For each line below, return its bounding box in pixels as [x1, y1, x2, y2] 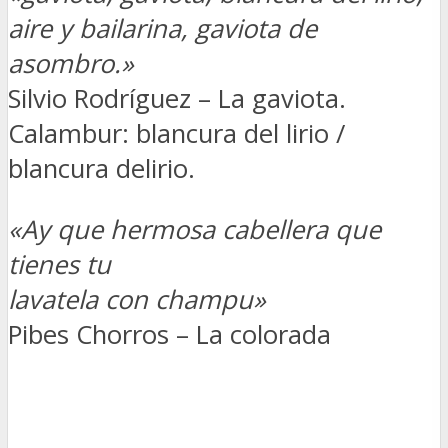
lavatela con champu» [8, 281, 266, 317]
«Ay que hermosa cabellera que [8, 211, 381, 247]
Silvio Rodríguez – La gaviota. [8, 81, 346, 117]
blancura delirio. [8, 151, 195, 187]
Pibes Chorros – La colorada [8, 316, 331, 352]
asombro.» [8, 46, 134, 82]
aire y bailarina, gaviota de [8, 11, 317, 47]
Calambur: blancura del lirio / [8, 116, 345, 152]
